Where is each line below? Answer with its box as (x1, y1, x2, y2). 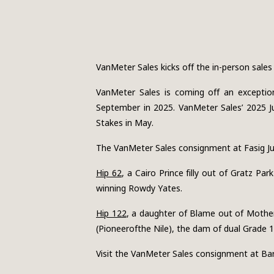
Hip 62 (96, 167, 122, 179)
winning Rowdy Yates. (96, 182, 182, 194)
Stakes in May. (96, 117, 154, 128)
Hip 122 (96, 207, 127, 219)
